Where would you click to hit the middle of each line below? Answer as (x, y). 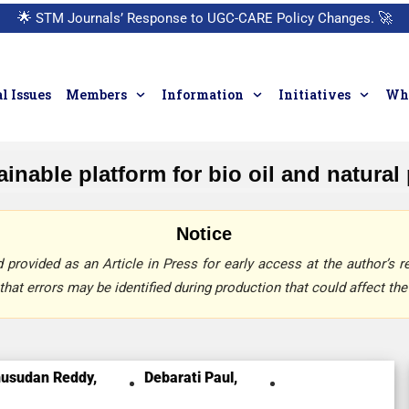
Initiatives (315, 94)
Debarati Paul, (191, 378)
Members (97, 94)
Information (203, 94)
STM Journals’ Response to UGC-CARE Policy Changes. (204, 18)
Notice (204, 234)
